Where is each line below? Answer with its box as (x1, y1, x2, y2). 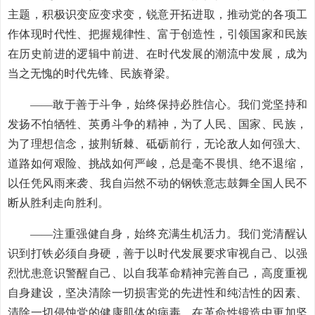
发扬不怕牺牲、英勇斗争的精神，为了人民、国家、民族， (8, 118, 307, 130)
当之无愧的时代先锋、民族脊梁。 (8, 67, 176, 79)
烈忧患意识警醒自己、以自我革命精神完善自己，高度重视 (8, 267, 307, 279)
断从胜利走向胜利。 (8, 197, 109, 209)
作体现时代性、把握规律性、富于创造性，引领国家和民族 (8, 28, 307, 40)
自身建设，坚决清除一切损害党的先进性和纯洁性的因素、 (8, 287, 307, 299)
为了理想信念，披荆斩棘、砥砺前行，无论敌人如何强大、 (8, 138, 307, 150)
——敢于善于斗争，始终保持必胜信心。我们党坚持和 (30, 98, 307, 110)
